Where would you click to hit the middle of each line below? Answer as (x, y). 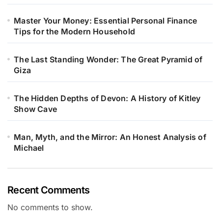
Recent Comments (49, 190)
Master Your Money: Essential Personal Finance (106, 21)
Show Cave (36, 109)
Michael (29, 148)
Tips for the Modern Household (75, 32)
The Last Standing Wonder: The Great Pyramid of (108, 60)
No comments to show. (50, 207)
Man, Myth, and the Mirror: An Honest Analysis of (110, 137)
